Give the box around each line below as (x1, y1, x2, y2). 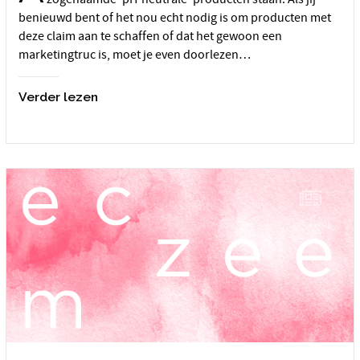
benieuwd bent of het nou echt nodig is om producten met (18, 9, 331, 26)
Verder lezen (18, 89, 98, 105)
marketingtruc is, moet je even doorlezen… (18, 46, 251, 63)
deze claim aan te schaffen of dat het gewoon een (18, 27, 282, 44)
